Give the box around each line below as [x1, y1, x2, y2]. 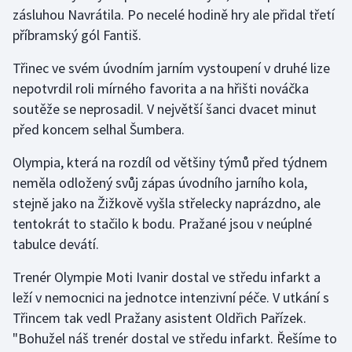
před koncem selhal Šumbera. [13, 120, 185, 139]
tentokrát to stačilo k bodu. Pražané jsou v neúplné [13, 214, 312, 233]
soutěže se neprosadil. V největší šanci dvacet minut [13, 100, 317, 119]
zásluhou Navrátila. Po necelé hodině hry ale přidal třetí [13, 5, 335, 24]
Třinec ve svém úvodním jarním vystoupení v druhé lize [13, 59, 330, 78]
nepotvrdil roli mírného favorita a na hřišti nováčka [13, 79, 309, 98]
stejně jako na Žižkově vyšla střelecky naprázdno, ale [13, 194, 321, 213]
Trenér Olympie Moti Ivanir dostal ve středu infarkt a [13, 268, 321, 287]
